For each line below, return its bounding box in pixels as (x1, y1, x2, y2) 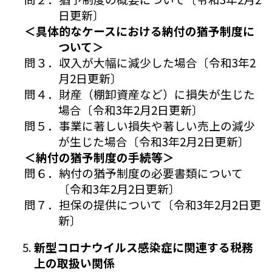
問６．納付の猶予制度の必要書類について (24, 164, 243, 181)
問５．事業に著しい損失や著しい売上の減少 (24, 117, 255, 134)
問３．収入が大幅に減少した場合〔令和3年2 (24, 53, 256, 70)
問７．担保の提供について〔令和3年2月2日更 (24, 195, 261, 212)
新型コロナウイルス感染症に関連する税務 (34, 239, 253, 256)
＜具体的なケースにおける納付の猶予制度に (24, 22, 254, 39)
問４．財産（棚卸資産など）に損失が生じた (24, 85, 255, 102)
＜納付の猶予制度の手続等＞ (24, 148, 174, 165)
